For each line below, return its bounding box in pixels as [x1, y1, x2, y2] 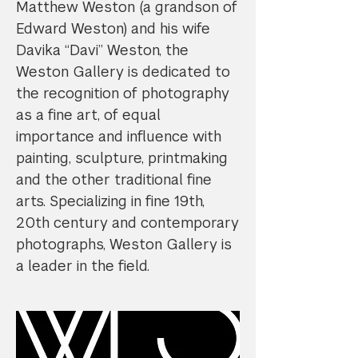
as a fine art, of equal [16, 105, 161, 124]
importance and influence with [16, 127, 221, 145]
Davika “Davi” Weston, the [16, 41, 189, 59]
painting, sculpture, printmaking [16, 149, 228, 167]
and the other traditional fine [16, 170, 212, 189]
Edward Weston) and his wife [16, 19, 210, 38]
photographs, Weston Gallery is [16, 235, 232, 253]
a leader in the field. [16, 257, 149, 275]
